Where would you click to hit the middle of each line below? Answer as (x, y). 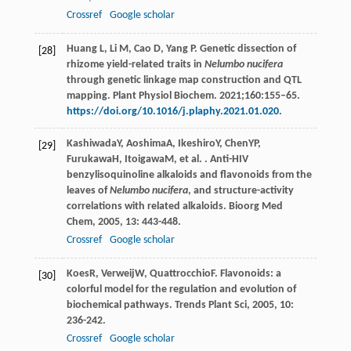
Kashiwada (91, 144)
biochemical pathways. (120, 306)
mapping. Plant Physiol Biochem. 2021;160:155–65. (183, 96)
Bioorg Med (255, 207)
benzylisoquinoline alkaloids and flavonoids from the (189, 175)
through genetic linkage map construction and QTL (184, 81)
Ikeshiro (196, 144)
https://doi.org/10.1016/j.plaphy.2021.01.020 (172, 112)
